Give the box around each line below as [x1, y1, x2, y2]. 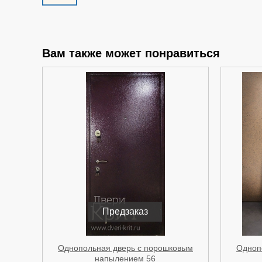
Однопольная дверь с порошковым [57, 243, 193, 253]
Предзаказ [102, 206, 149, 216]
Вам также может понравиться [42, 46, 220, 60]
